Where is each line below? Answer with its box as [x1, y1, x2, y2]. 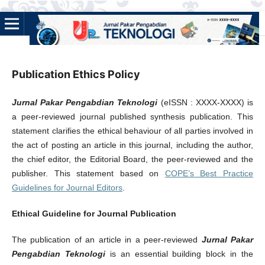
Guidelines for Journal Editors [11, 182, 122, 192]
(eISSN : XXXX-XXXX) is [157, 97, 254, 107]
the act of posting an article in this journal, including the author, [11, 140, 254, 150]
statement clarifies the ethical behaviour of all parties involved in [11, 125, 254, 135]
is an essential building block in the [105, 249, 254, 258]
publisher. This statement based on [11, 168, 165, 178]
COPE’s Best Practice [164, 168, 254, 178]
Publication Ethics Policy [11, 67, 140, 80]
